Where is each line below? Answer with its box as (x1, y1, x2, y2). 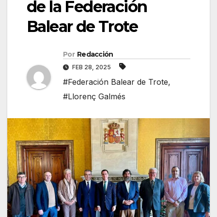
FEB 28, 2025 (71, 63, 112, 71)
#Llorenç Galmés (63, 92, 125, 102)
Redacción (77, 50, 113, 59)
